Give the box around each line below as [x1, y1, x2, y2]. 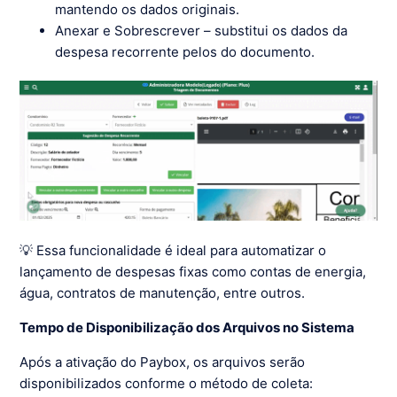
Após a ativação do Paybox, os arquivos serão [19, 353, 306, 370]
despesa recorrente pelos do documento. [55, 43, 315, 61]
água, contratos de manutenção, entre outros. [19, 284, 306, 301]
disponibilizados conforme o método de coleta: [19, 374, 314, 392]
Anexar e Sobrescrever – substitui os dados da [55, 22, 348, 40]
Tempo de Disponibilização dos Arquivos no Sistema [19, 318, 355, 336]
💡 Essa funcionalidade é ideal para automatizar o [19, 241, 327, 259]
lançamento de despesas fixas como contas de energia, [19, 262, 367, 280]
